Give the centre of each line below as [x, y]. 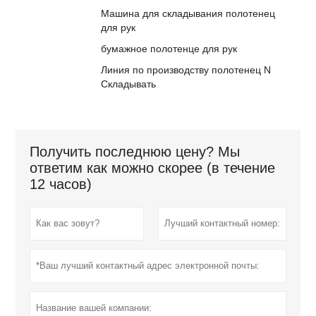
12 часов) [61, 184]
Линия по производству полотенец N [186, 70]
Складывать [129, 84]
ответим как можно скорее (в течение [153, 168]
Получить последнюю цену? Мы [135, 152]
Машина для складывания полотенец [188, 14]
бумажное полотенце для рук [169, 49]
